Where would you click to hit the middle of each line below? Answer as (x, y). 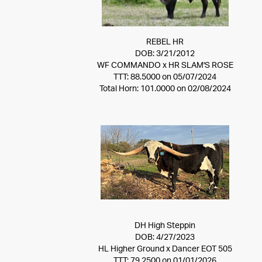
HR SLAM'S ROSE (201, 65)
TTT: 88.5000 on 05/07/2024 (165, 77)
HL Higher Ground (132, 249)
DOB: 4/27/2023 (165, 237)
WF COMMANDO (129, 65)
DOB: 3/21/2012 (165, 54)
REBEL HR (165, 42)
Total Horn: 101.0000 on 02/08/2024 (165, 89)
